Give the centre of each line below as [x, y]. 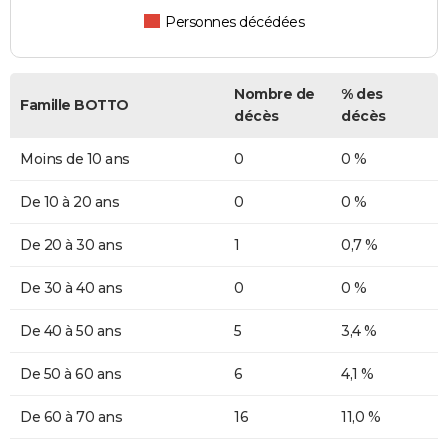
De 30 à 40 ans [71, 288]
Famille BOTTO [74, 105]
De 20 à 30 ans [71, 245]
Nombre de [274, 94]
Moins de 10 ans [75, 159]
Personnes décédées [235, 22]
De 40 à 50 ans [70, 331]
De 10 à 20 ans [69, 202]
